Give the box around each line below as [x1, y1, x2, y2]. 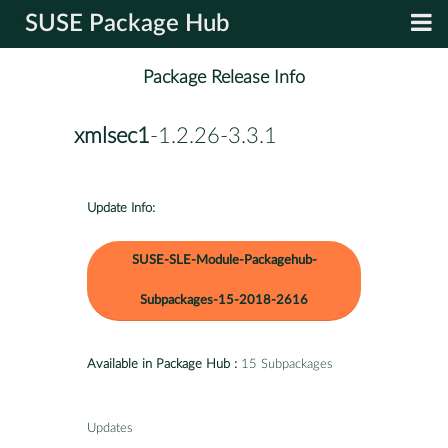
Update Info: [87, 201, 155, 215]
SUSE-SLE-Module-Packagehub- [131, 253, 317, 267]
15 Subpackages [237, 357, 333, 371]
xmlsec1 [74, 125, 150, 148]
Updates [87, 421, 133, 435]
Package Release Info [143, 68, 305, 88]
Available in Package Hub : [87, 357, 237, 371]
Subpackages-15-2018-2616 [140, 293, 308, 307]
